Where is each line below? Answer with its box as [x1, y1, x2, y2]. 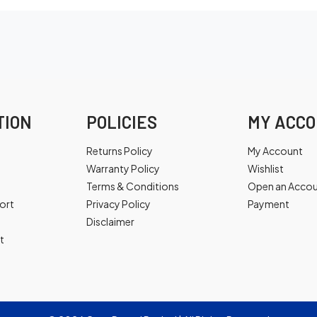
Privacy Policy [86, 197, 151, 210]
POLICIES [86, 112, 157, 132]
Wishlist [248, 162, 284, 175]
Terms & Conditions [86, 180, 179, 192]
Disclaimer [86, 215, 134, 228]
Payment [248, 197, 289, 210]
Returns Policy [86, 144, 153, 157]
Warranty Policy [86, 162, 160, 175]
